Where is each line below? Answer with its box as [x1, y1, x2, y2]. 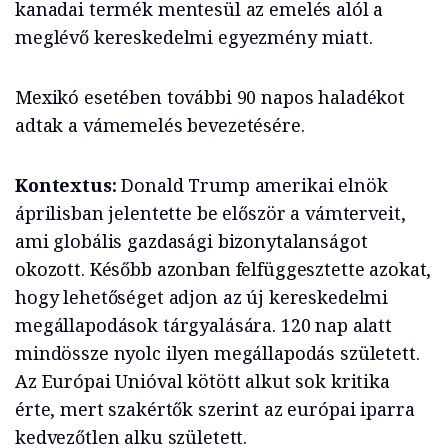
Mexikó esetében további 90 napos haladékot [15, 85, 405, 110]
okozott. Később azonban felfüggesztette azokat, [15, 257, 432, 282]
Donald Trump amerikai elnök [116, 173, 388, 198]
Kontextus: [15, 173, 117, 198]
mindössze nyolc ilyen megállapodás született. [15, 341, 420, 366]
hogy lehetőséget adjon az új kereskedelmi [15, 285, 389, 310]
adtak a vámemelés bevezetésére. [15, 113, 305, 138]
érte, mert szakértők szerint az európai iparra [15, 397, 415, 422]
